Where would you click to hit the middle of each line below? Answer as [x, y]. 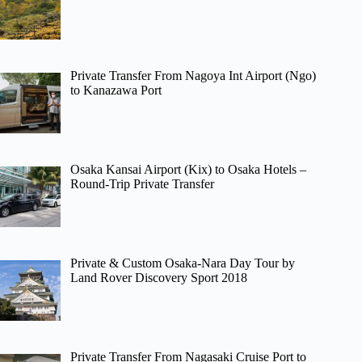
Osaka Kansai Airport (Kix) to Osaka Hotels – [188, 170]
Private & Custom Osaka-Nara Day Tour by [183, 263]
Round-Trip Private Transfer [142, 184]
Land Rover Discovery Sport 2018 [159, 277]
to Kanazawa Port [116, 90]
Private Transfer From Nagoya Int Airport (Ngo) [193, 76]
